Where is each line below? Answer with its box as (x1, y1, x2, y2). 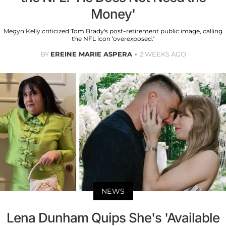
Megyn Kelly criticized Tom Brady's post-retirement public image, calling (4, 27, 222, 35)
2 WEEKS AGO (139, 49, 186, 58)
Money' (91, 6, 135, 22)
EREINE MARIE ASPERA (50, 49, 132, 58)
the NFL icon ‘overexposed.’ (72, 34, 154, 42)
